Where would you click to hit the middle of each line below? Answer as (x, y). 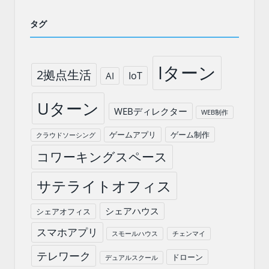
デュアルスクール (131, 257)
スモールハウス (135, 233)
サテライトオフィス (104, 186)
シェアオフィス (64, 211)
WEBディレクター (150, 111)
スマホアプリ (67, 232)
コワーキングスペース (102, 156)
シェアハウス (132, 210)
